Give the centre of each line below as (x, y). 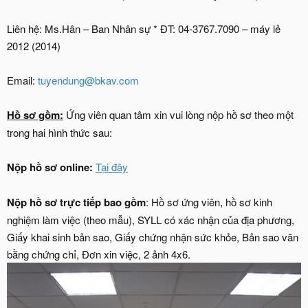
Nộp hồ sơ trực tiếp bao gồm (76, 202)
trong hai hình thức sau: (59, 132)
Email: (22, 80)
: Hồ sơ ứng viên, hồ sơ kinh (209, 202)
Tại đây (112, 167)
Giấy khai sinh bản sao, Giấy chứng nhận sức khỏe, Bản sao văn (153, 237)
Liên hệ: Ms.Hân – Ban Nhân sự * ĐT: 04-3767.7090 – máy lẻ (144, 29)
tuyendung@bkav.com (88, 80)
